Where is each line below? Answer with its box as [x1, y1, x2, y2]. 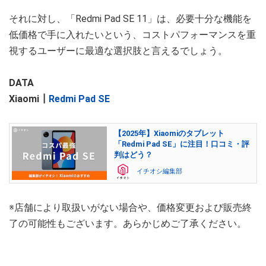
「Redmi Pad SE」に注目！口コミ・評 [114, 140, 249, 149]
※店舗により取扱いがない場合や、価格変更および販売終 [9, 202, 252, 214]
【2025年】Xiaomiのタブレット [114, 129, 224, 138]
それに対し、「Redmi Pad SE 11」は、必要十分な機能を [9, 13, 252, 25]
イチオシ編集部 [137, 167, 182, 176]
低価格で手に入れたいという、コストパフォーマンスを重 [9, 29, 256, 41]
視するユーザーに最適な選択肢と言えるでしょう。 [9, 45, 227, 57]
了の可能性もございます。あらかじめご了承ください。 [9, 218, 246, 230]
